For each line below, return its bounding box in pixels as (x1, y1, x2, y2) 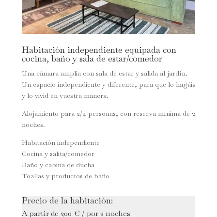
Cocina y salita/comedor (21, 149, 94, 158)
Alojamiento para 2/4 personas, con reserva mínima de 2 (21, 108, 195, 118)
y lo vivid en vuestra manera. (21, 91, 108, 100)
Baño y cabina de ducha (21, 160, 94, 169)
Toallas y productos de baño (21, 171, 109, 180)
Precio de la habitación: (21, 194, 113, 206)
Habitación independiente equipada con (21, 44, 176, 55)
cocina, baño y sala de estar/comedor (21, 52, 162, 64)
